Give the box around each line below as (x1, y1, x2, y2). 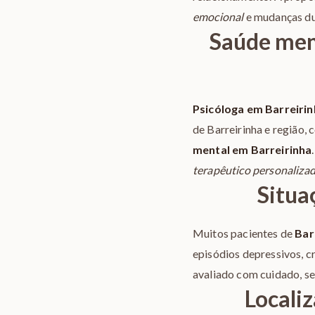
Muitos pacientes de (193, 226, 295, 240)
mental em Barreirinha (193, 143, 312, 156)
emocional (193, 10, 244, 23)
